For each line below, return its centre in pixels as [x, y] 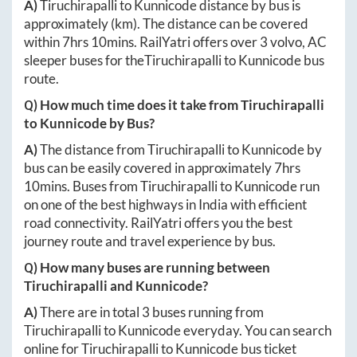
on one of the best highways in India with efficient [165, 205]
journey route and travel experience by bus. [150, 241]
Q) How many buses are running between [147, 268]
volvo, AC [297, 42]
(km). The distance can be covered [210, 24]
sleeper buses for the [84, 61]
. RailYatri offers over [197, 42]
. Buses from [104, 186]
